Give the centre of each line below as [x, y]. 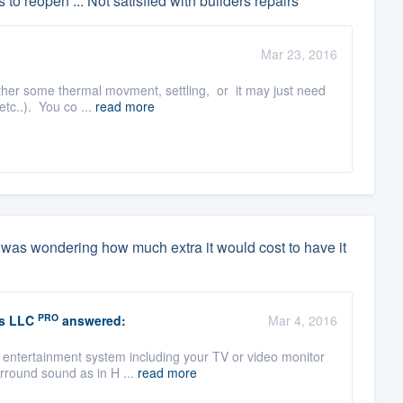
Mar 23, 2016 [299, 54]
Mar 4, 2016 [302, 321]
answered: [92, 321]
